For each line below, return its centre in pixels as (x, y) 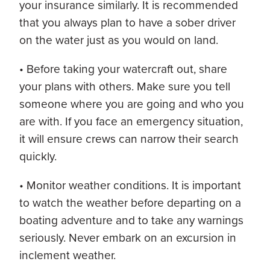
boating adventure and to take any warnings (131, 220)
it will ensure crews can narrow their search (129, 139)
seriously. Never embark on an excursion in (128, 237)
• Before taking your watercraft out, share (123, 69)
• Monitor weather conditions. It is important (130, 185)
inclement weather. (67, 255)
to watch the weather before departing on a (130, 202)
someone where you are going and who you (132, 104)
